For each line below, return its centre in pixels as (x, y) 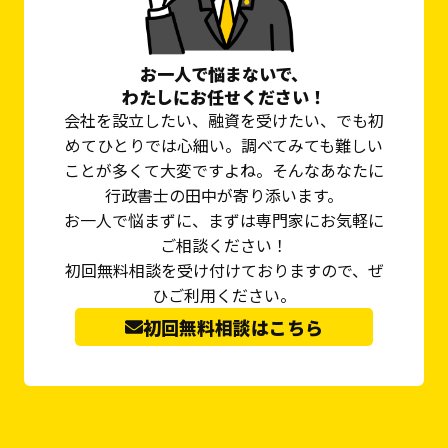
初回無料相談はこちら (233, 327)
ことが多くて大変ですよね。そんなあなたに (224, 170)
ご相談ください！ (224, 245)
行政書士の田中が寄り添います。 (224, 195)
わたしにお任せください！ (224, 97)
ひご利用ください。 (224, 295)
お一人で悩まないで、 (224, 74)
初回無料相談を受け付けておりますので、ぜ (224, 270)
